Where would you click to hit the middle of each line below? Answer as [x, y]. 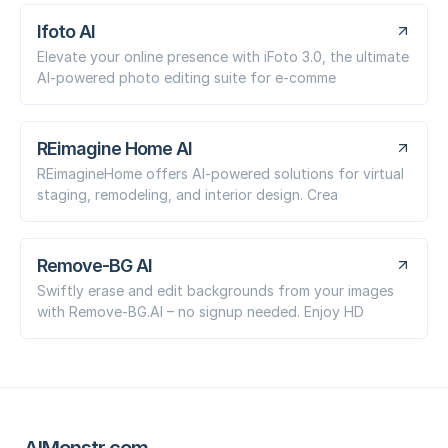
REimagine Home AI [114, 148]
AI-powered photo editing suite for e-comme [186, 77]
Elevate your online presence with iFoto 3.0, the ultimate [223, 56]
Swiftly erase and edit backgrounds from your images [215, 290]
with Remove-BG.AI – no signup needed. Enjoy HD [200, 311]
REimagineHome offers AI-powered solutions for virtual [220, 173]
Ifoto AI [66, 31]
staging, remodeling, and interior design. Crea [187, 194]
